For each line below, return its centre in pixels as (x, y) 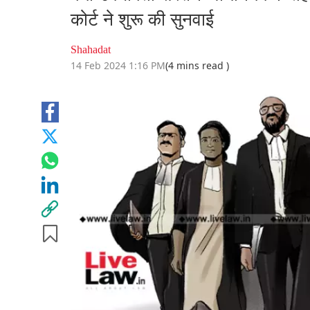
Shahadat (91, 50)
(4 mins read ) (197, 66)
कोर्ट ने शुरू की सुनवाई (142, 20)
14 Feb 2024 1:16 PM (118, 66)
